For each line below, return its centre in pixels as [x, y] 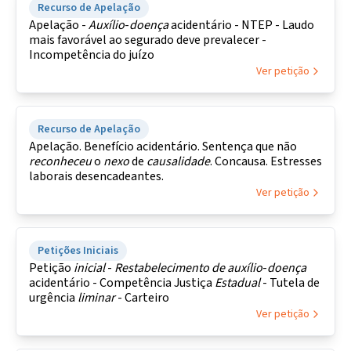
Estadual [237, 283]
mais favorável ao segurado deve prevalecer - [148, 40]
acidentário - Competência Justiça [122, 283]
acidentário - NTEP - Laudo [241, 25]
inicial [89, 268]
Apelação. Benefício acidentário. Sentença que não [163, 147]
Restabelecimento [162, 268]
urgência [53, 298]
